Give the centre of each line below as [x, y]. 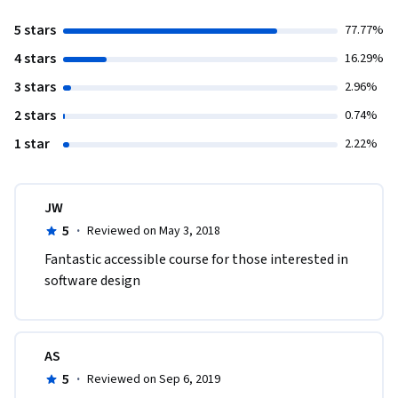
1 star [32, 144]
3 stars [35, 88]
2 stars [35, 116]
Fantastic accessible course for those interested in [196, 260]
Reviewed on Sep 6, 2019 [153, 380]
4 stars [35, 59]
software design [92, 281]
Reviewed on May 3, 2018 [153, 231]
